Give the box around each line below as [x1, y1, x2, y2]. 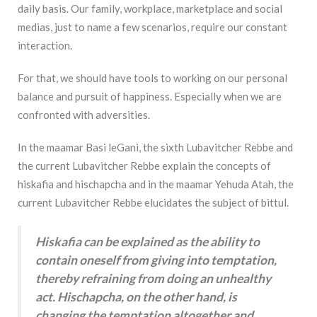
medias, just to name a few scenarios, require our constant [18, 21, 287, 34]
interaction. [18, 39, 72, 52]
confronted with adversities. [18, 108, 150, 122]
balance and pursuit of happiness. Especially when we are [18, 90, 282, 103]
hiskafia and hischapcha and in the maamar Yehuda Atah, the [18, 178, 294, 191]
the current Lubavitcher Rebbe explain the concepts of [18, 159, 271, 173]
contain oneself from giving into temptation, [35, 253, 277, 268]
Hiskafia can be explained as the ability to [35, 234, 260, 250]
